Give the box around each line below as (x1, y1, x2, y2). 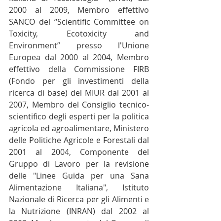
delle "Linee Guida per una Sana (9, 170, 149, 181)
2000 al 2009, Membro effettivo (9, 4, 149, 15)
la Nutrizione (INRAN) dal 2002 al (9, 206, 149, 217)
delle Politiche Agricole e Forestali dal (9, 135, 149, 146)
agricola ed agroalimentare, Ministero (9, 123, 149, 134)
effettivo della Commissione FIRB (9, 64, 149, 74)
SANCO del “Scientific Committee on (9, 16, 149, 27)
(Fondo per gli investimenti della (9, 75, 149, 86)
